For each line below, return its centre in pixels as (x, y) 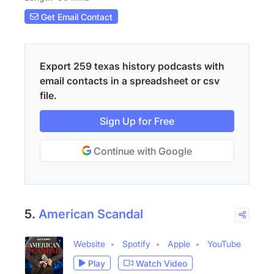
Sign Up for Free (137, 121)
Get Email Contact (76, 17)
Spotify (136, 244)
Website (89, 244)
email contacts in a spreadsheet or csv (130, 81)
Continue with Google (142, 151)
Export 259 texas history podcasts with (132, 66)
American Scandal (91, 214)
